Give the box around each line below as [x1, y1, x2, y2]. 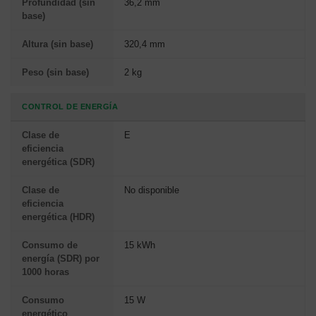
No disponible [124, 184, 179, 195]
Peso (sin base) [22, 66, 89, 78]
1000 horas [22, 266, 69, 277]
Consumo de [22, 239, 78, 250]
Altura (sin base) [22, 38, 93, 49]
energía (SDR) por [22, 253, 99, 264]
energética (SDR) [22, 156, 95, 167]
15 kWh [124, 239, 155, 250]
